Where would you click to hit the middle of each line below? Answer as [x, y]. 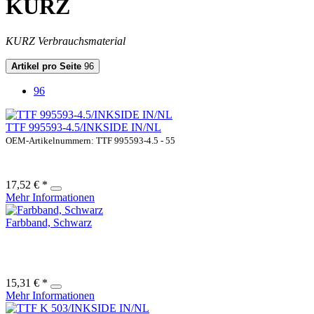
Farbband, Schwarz [49, 222]
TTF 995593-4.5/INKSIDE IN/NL [83, 127]
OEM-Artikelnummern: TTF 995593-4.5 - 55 [90, 140]
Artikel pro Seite [46, 66]
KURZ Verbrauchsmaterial [66, 41]
